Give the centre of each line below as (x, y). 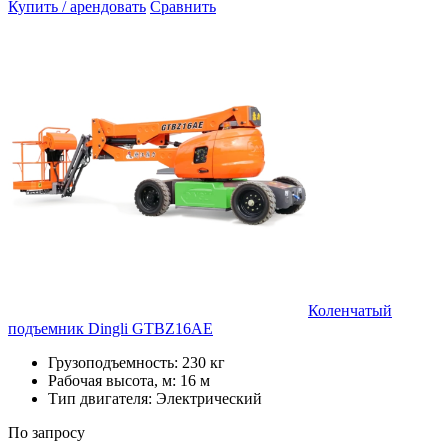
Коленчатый (350, 310)
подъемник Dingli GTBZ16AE (110, 328)
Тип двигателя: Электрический (155, 398)
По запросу (46, 432)
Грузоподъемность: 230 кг (136, 362)
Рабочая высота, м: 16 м (129, 380)
